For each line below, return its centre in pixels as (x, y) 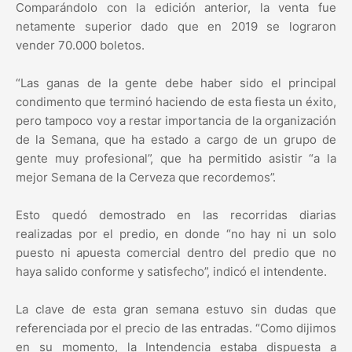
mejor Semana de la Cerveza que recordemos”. (146, 178)
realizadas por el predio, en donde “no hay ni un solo (176, 234)
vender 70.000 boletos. (80, 46)
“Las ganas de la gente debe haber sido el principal (176, 83)
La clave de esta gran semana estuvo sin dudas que (176, 310)
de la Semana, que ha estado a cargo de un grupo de (176, 140)
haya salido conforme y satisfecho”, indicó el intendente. (171, 272)
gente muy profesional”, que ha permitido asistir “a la (176, 159)
